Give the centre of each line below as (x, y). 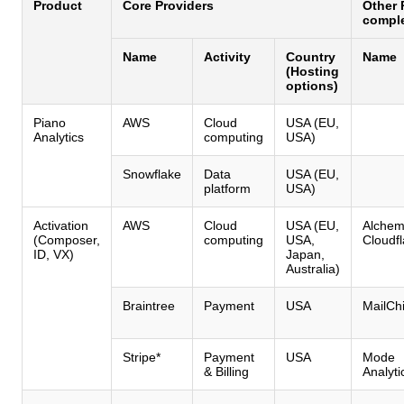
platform (227, 188)
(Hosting (312, 71)
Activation (61, 225)
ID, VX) (54, 254)
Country (311, 56)
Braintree (149, 305)
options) (312, 85)
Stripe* (142, 357)
